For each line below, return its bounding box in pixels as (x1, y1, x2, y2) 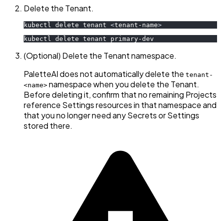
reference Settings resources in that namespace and (24, 100, 217, 110)
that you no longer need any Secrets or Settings (24, 110, 199, 121)
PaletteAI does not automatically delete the (24, 69, 185, 79)
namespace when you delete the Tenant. (47, 79, 199, 90)
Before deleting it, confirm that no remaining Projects (24, 89, 217, 100)
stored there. (24, 120, 73, 131)
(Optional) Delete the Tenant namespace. (24, 50, 177, 61)
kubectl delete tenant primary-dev (24, 35, 154, 43)
